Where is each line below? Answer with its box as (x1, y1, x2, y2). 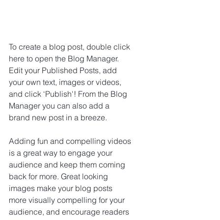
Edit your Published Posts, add (9, 65, 119, 76)
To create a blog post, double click (9, 42, 132, 52)
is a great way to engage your (9, 148, 114, 158)
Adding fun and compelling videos (9, 136, 133, 146)
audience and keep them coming (9, 160, 127, 170)
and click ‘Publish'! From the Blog (9, 89, 129, 99)
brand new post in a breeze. (9, 112, 107, 123)
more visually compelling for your (9, 195, 127, 205)
